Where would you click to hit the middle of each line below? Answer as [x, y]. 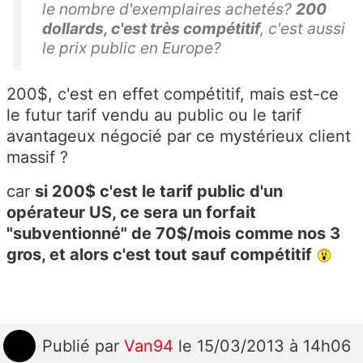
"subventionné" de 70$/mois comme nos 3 [173, 233]
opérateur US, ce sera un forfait [131, 212]
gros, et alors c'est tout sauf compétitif [159, 254]
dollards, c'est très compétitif [151, 28]
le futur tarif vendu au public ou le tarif [154, 115]
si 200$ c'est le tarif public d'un [159, 191]
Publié [68, 346]
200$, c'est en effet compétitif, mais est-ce [173, 94]
